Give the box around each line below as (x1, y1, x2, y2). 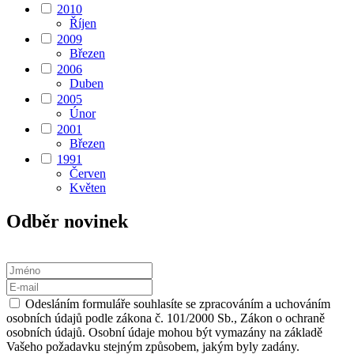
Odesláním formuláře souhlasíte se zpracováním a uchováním (22, 297, 330, 311)
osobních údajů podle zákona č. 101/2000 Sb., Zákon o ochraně (6, 311, 325, 326)
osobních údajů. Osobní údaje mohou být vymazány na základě (6, 326, 322, 340)
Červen (70, 167, 106, 181)
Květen (70, 181, 106, 195)
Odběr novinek (6, 211, 128, 232)
